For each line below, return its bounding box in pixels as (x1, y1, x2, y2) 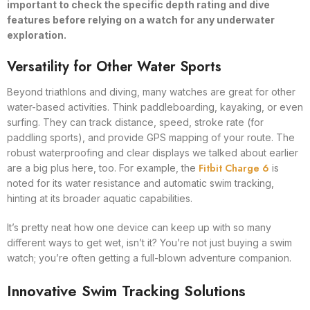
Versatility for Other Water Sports (7, 57, 221, 77)
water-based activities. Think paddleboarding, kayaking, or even (7, 101, 303, 113)
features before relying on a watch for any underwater (7, 14, 275, 26)
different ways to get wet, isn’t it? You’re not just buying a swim (7, 237, 292, 248)
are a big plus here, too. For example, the (7, 162, 199, 174)
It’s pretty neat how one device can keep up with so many (7, 221, 271, 233)
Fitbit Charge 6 (199, 161, 269, 175)
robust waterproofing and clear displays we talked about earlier (7, 147, 298, 158)
